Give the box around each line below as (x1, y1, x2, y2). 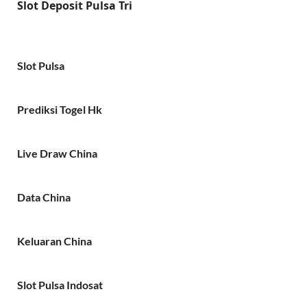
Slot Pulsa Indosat (17, 278, 103, 291)
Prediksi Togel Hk (17, 102, 102, 116)
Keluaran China (17, 234, 92, 247)
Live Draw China (17, 146, 97, 160)
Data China (17, 190, 71, 204)
